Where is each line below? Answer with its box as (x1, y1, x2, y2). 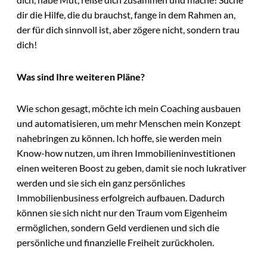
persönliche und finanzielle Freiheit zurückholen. (17, 237, 214, 249)
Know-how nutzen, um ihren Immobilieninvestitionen (17, 147, 235, 159)
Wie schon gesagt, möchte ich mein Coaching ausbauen (17, 103, 241, 114)
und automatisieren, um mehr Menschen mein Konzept (17, 117, 241, 129)
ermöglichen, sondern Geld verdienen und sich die (17, 222, 219, 234)
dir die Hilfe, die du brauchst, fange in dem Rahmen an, (17, 8, 235, 20)
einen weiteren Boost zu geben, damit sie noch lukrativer (17, 162, 246, 174)
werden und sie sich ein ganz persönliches (17, 177, 185, 189)
